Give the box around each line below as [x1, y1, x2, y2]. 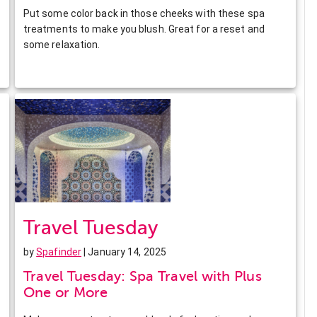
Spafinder [36, 246, 82, 258]
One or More [23, 284, 108, 301]
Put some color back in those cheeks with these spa [23, 7, 265, 19]
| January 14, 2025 [81, 246, 166, 258]
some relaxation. [23, 38, 100, 50]
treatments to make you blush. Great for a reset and [23, 23, 265, 35]
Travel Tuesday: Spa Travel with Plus [23, 267, 262, 284]
